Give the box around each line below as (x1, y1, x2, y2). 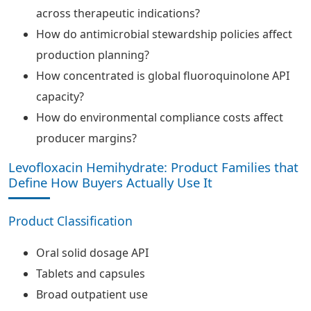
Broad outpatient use (36, 287, 148, 302)
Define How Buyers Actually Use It (8, 174, 212, 191)
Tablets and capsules (36, 266, 145, 281)
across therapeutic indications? (36, 6, 200, 21)
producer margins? (36, 131, 137, 146)
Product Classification (8, 212, 133, 229)
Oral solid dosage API (36, 245, 149, 260)
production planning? (36, 47, 149, 62)
